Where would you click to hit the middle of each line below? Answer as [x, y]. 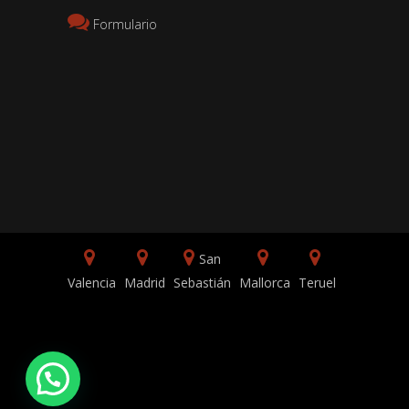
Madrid [144, 283]
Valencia [92, 283]
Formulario [126, 25]
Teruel [317, 283]
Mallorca [264, 283]
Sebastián [202, 283]
